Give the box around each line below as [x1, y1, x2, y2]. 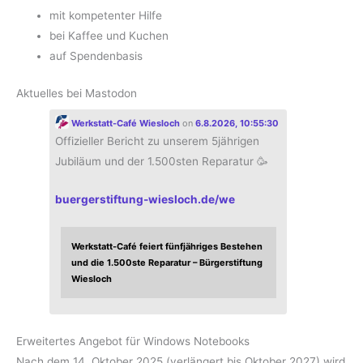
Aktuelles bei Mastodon [16, 86, 137, 100]
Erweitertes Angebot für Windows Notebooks [16, 334, 250, 348]
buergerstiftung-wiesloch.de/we [54, 192, 235, 206]
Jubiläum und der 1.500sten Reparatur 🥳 [54, 154, 268, 168]
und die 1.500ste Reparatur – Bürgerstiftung [71, 257, 263, 269]
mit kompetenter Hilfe [49, 9, 163, 23]
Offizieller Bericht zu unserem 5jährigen [54, 134, 259, 147]
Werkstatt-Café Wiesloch [68, 117, 180, 129]
